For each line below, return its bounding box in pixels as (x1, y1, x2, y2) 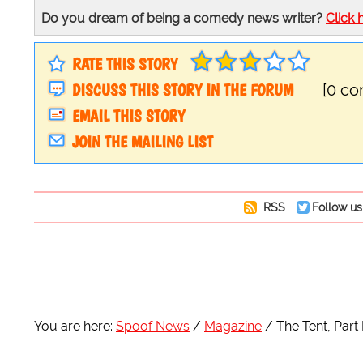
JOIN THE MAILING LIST (72, 132, 213, 152)
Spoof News (116, 318, 190, 334)
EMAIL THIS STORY (72, 106, 185, 126)
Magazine (204, 318, 262, 334)
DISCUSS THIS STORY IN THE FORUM (72, 80, 293, 100)
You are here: (34, 318, 113, 334)
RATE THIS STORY (72, 54, 177, 75)
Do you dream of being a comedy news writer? (41, 11, 326, 27)
